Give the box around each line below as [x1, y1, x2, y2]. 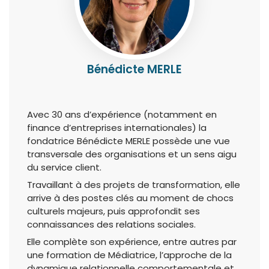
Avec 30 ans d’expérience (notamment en [27, 108, 217, 121]
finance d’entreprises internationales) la [27, 121, 207, 134]
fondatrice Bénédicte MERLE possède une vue [27, 134, 230, 148]
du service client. [27, 161, 101, 174]
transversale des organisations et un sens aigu [27, 148, 237, 161]
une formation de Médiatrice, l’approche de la [27, 249, 232, 262]
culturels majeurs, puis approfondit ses [27, 205, 200, 218]
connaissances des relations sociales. [27, 218, 196, 231]
